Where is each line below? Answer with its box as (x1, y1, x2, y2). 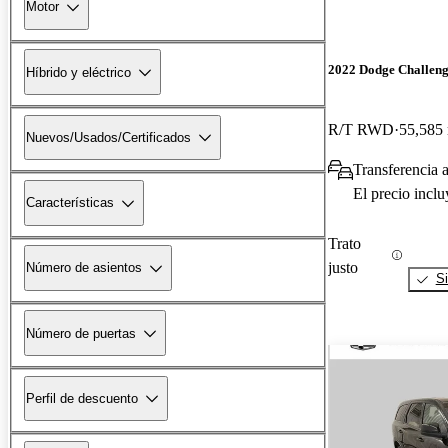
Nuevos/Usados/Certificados (26, 129, 191, 145)
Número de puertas (26, 325, 136, 341)
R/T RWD (328, 120, 394, 138)
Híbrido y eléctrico (26, 64, 131, 80)
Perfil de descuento (26, 390, 138, 406)
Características (26, 195, 114, 211)
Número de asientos (26, 260, 142, 276)
